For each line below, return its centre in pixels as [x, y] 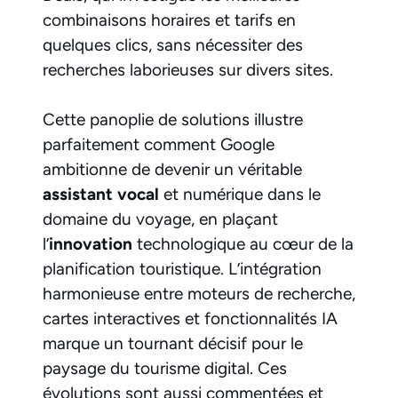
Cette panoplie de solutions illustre [173, 120]
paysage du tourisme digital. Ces [165, 369]
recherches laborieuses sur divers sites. [188, 69]
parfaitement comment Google [159, 145]
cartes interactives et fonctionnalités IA [190, 319]
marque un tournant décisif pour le [173, 344]
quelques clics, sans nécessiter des [173, 44]
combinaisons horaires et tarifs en [169, 20]
